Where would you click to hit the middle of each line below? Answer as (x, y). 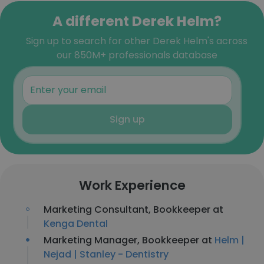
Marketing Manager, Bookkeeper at (129, 240)
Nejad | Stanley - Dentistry (106, 254)
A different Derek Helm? (137, 21)
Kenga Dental (76, 224)
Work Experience (132, 185)
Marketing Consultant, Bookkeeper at (133, 209)
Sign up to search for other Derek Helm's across (137, 41)
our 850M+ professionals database (137, 55)
